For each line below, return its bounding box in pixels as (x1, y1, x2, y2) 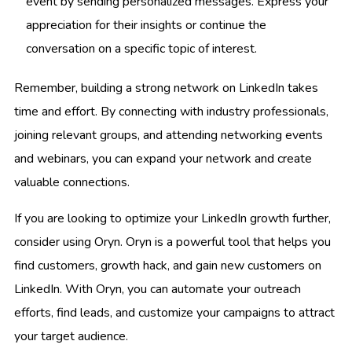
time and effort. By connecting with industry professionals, (14, 102, 328, 120)
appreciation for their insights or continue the (26, 16, 266, 34)
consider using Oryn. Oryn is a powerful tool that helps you (14, 233, 331, 251)
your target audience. (14, 327, 128, 345)
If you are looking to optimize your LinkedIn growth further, (14, 209, 331, 227)
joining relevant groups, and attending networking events (14, 126, 323, 144)
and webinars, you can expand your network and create (14, 149, 312, 167)
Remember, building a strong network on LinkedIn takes (14, 79, 318, 97)
